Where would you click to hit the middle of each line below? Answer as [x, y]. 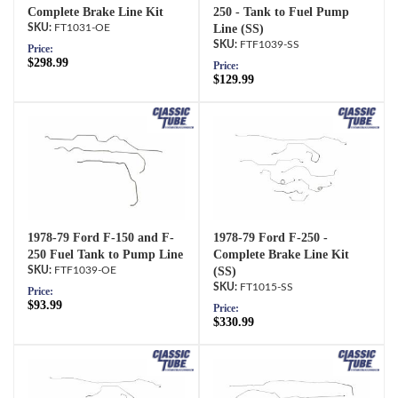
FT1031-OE [82, 27]
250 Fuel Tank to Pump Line [105, 254]
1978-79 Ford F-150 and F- [101, 237]
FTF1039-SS [270, 44]
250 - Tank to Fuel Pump [281, 12]
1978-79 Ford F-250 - [271, 237]
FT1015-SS [267, 287]
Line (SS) [239, 28]
